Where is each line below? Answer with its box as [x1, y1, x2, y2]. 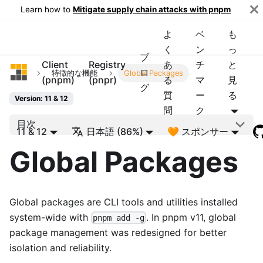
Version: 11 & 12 [15, 94, 68, 103]
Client [42, 59, 69, 70]
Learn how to [21, 5, 73, 14]
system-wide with [9, 211, 91, 223]
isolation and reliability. [9, 241, 112, 254]
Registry [89, 59, 126, 70]
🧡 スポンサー [167, 126, 229, 137]
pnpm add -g [93, 213, 145, 222]
